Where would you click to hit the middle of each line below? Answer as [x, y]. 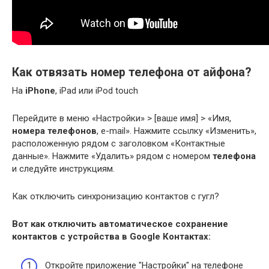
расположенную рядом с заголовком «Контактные [119, 143]
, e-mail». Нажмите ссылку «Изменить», [177, 131]
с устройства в [94, 236]
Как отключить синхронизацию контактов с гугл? [116, 196]
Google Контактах [169, 236]
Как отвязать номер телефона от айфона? [131, 72]
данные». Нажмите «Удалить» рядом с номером [112, 156]
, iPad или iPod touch [97, 90]
